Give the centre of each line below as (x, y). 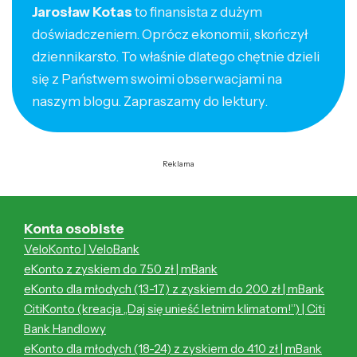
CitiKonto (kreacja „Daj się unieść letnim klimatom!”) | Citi (175, 309)
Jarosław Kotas (82, 12)
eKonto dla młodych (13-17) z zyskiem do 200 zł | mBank (174, 289)
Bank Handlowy (65, 329)
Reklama (178, 164)
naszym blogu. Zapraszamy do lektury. (150, 102)
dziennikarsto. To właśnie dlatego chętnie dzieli (176, 57)
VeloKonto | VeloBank (82, 249)
